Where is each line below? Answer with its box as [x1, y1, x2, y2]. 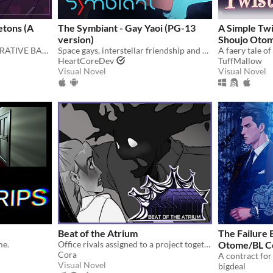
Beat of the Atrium [58, 227, 138, 239]
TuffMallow [218, 55, 262, 66]
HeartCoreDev [58, 55, 114, 66]
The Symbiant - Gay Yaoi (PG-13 [58, 21, 196, 34]
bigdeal [218, 260, 246, 271]
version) [58, 33, 94, 45]
